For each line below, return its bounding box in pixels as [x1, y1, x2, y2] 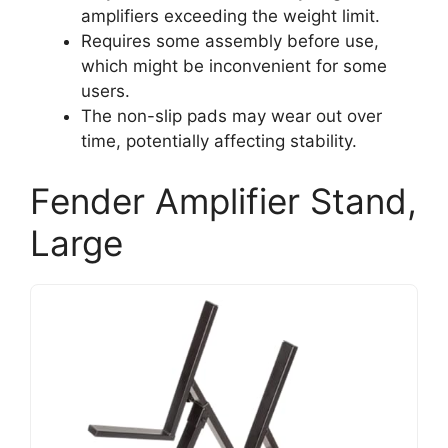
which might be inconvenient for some [81, 56, 387, 77]
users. [81, 81, 130, 102]
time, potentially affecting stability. [81, 131, 357, 152]
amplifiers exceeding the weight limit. [81, 6, 380, 27]
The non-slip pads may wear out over [81, 106, 382, 127]
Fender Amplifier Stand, [30, 179, 417, 222]
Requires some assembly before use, [81, 31, 379, 52]
